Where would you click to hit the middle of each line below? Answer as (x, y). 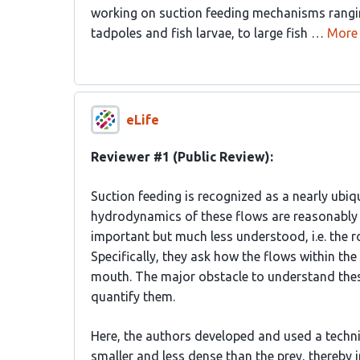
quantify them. (133, 297)
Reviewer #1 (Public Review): (182, 157)
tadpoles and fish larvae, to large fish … (207, 33)
